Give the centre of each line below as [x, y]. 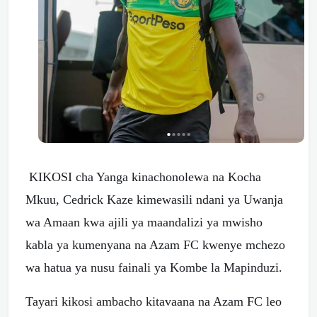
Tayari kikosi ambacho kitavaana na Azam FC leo [154, 302]
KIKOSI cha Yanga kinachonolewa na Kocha [143, 177]
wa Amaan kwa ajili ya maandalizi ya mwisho [144, 223]
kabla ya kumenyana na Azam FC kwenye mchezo [155, 245]
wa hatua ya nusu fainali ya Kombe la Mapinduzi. [154, 268]
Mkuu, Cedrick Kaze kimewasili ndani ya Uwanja [154, 200]
